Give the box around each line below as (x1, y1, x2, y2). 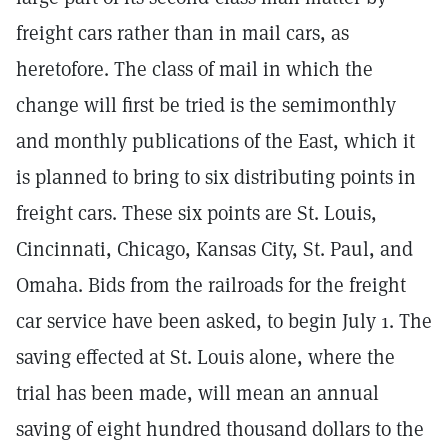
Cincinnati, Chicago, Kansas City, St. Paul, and (16, 236, 413, 262)
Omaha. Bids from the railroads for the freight (16, 272, 406, 298)
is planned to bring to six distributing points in (16, 164, 416, 190)
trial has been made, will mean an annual (16, 380, 379, 406)
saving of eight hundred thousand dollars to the (16, 416, 424, 442)
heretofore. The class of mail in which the (16, 56, 373, 82)
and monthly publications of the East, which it (16, 128, 415, 154)
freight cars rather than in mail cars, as (16, 20, 349, 46)
